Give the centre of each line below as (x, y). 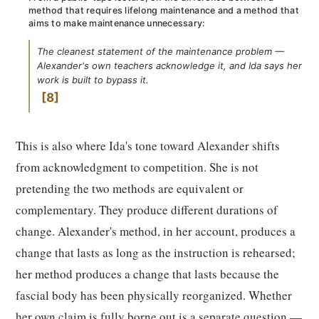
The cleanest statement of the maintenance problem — (161, 51)
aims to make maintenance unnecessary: (117, 23)
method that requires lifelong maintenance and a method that (164, 10)
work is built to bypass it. (93, 80)
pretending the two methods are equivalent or (130, 188)
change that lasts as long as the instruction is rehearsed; (156, 252)
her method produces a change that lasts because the (147, 274)
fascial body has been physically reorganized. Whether (154, 295)
